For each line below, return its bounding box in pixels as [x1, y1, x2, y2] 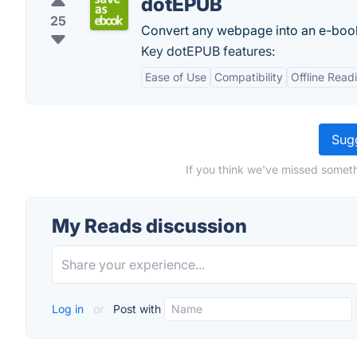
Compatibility [214, 70, 283, 84]
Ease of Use [145, 70, 206, 84]
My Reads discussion [52, 214, 247, 237]
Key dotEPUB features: [141, 43, 275, 59]
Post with [110, 302, 161, 316]
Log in [52, 302, 87, 316]
